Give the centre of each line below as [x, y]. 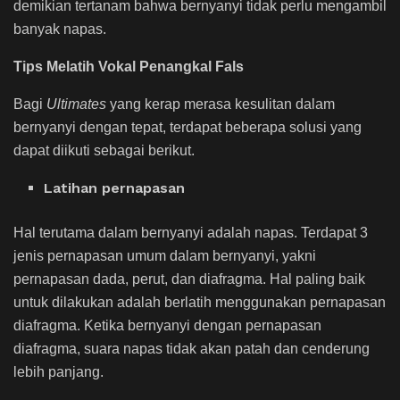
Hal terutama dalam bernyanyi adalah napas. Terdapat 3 [191, 233]
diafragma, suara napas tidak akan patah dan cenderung [192, 349]
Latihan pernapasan [115, 188]
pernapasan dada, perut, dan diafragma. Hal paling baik [189, 279]
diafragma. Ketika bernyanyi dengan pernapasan [167, 326]
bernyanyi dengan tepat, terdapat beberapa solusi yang [187, 128]
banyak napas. [60, 29]
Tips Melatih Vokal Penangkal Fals [129, 67]
